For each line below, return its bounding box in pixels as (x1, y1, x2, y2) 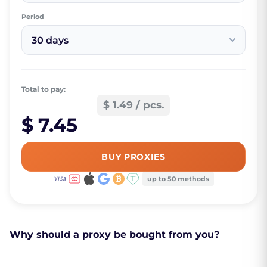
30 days (32, 34, 69, 46)
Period (21, 13, 44, 21)
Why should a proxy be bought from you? (10, 229, 219, 241)
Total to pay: (21, 85, 66, 94)
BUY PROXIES (101, 151, 166, 163)
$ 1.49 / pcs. (103, 99, 164, 111)
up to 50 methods (147, 175, 209, 184)
